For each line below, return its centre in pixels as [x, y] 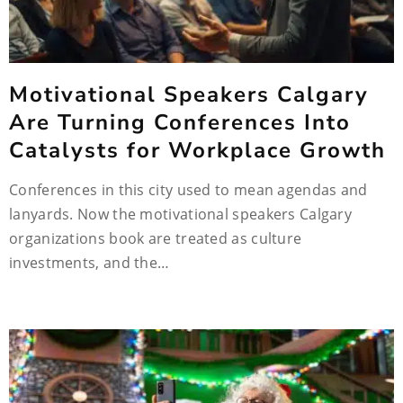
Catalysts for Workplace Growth [197, 150]
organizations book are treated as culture [156, 238]
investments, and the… [90, 263]
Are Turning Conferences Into [180, 122]
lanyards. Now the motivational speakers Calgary [181, 214]
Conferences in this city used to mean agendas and [188, 190]
